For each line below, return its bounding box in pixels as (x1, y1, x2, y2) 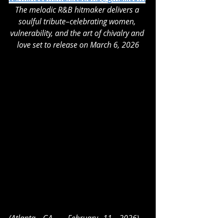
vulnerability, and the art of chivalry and (10, 28, 146, 38)
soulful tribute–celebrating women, (18, 16, 138, 27)
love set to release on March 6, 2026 (17, 39, 139, 50)
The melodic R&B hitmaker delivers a (15, 4, 141, 15)
